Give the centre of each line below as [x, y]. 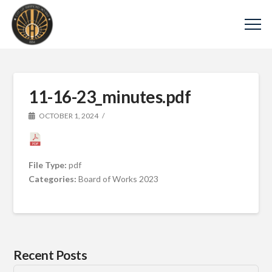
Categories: [54, 178]
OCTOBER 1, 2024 [68, 116]
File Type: [49, 165]
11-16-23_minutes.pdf [110, 97]
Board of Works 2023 [119, 178]
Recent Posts [50, 254]
